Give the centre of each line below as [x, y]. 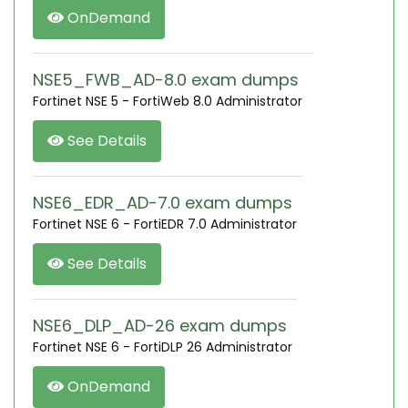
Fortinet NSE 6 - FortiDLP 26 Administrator [163, 347]
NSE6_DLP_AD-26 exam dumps [160, 326]
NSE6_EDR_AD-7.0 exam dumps [163, 203]
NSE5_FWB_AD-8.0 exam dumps [166, 80]
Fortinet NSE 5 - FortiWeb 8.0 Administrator [168, 101]
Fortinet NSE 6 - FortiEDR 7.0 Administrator [165, 224]
